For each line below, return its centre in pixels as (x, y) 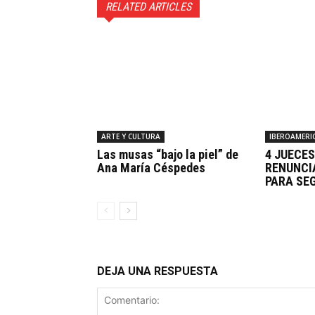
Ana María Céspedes (151, 167)
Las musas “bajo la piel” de (168, 154)
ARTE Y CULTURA (131, 136)
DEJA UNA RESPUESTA (157, 271)
